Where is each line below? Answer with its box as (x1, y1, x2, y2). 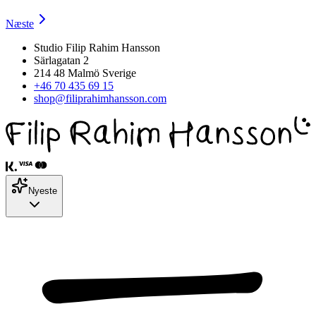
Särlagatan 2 (34, 54, 89, 67)
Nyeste (28, 185, 57, 196)
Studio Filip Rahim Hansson (34, 42, 160, 54)
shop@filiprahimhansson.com (34, 92, 166, 105)
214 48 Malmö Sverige (34, 67, 136, 80)
